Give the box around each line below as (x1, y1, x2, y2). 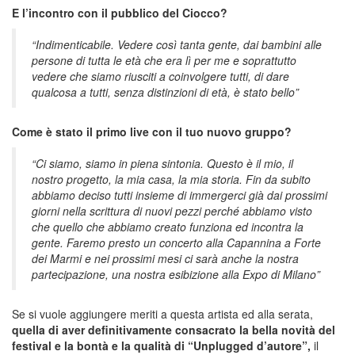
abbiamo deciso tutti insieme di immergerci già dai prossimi (32, 186, 327, 203)
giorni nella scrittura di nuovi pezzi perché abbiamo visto (32, 202, 312, 219)
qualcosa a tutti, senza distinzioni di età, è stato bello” (32, 83, 299, 100)
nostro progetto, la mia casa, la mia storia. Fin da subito (32, 170, 311, 187)
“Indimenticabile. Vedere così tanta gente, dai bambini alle (32, 36, 322, 52)
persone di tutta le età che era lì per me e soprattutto (32, 52, 296, 68)
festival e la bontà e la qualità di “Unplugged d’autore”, (12, 337, 311, 353)
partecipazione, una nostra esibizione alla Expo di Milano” (32, 265, 320, 282)
